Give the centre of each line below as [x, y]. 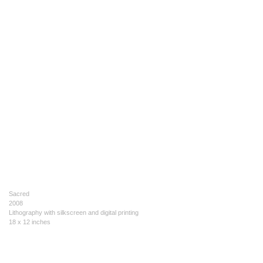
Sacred [19, 194]
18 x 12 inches [30, 222]
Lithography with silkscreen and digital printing [74, 213]
